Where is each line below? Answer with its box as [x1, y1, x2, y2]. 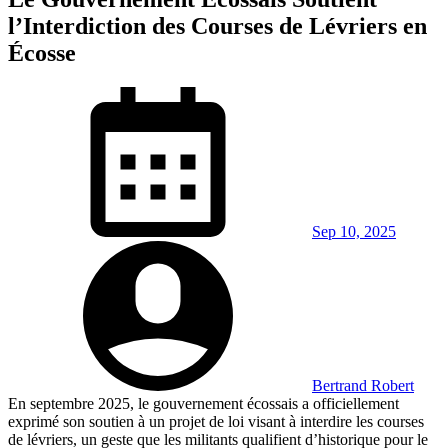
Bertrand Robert [312, 376, 414, 394]
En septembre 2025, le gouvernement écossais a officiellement [8, 394, 399, 412]
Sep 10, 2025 [312, 222, 396, 240]
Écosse [8, 39, 76, 66]
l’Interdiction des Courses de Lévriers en [8, 12, 427, 39]
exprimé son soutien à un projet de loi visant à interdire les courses [8, 412, 424, 430]
